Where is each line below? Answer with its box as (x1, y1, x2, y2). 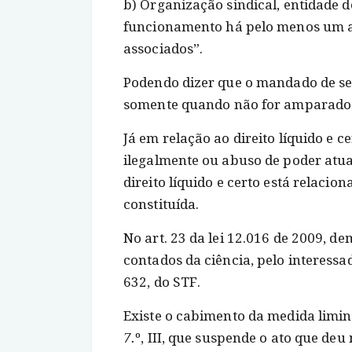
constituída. (123, 196, 200, 212)
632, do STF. (123, 274, 201, 290)
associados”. (123, 41, 203, 57)
